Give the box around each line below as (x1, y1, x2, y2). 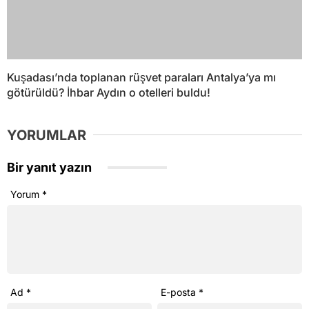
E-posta (161, 239, 199, 251)
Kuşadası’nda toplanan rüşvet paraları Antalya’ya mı (7, 22, 276, 37)
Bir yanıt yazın (7, 112, 94, 127)
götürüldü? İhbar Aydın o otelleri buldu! (7, 37, 210, 52)
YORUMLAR (7, 79, 86, 96)
